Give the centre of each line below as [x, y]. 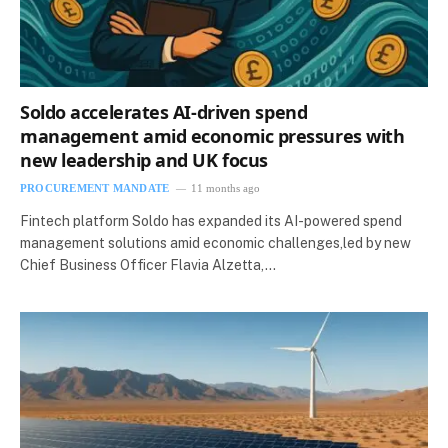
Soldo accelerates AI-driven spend [164, 112]
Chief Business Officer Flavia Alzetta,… [148, 265]
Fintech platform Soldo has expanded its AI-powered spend [211, 221]
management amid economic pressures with [212, 136]
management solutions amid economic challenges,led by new [215, 243]
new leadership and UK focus [144, 160]
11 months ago [226, 188]
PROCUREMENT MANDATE [95, 188]
